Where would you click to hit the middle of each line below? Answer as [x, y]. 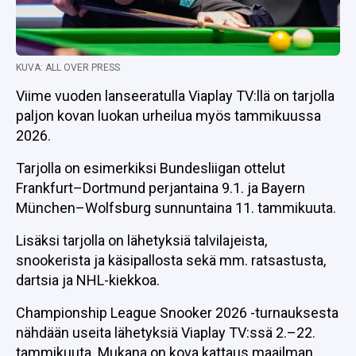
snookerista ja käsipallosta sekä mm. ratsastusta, [171, 260]
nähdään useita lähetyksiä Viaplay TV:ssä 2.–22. [166, 333]
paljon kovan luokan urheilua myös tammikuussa [168, 116]
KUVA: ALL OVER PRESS [68, 68]
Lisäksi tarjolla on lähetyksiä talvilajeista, [141, 240]
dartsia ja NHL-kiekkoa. [88, 280]
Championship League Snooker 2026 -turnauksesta [177, 313]
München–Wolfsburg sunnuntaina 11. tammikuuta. [176, 208]
